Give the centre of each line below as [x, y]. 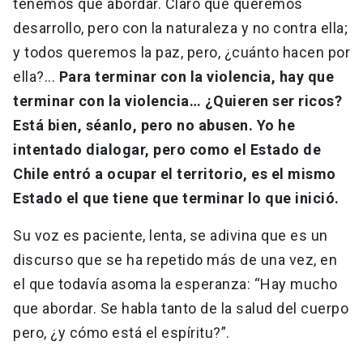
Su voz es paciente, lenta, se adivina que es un [171, 236]
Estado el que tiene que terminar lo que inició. [178, 199]
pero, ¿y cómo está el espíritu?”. [123, 333]
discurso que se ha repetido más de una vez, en [175, 260]
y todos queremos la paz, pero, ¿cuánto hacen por [181, 53]
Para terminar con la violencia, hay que [196, 77]
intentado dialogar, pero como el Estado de [167, 150]
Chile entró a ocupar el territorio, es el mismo [175, 174]
